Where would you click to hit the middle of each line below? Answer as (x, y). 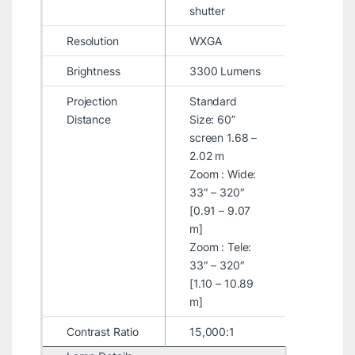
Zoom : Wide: (223, 174)
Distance (88, 119)
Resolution (92, 40)
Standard (213, 101)
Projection (92, 101)
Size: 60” (212, 119)
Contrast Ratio (103, 331)
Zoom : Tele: (220, 246)
